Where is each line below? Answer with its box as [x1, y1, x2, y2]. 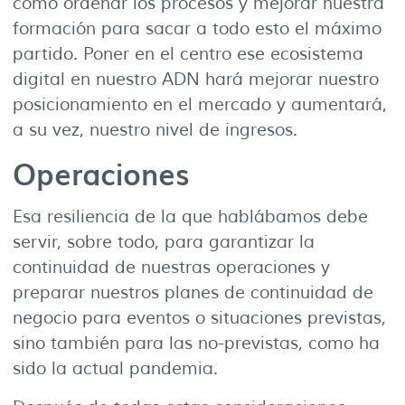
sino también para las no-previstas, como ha [13, 333, 380, 355]
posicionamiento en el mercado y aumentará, [13, 93, 387, 116]
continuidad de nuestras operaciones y [13, 257, 330, 279]
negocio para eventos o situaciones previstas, [13, 307, 386, 330]
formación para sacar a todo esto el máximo [13, 17, 381, 40]
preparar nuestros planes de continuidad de [13, 282, 373, 305]
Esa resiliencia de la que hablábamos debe [13, 206, 368, 229]
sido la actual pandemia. [13, 358, 218, 381]
